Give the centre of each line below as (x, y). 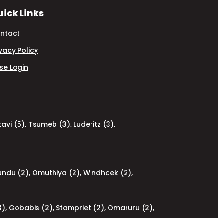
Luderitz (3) (94, 124)
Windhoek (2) (107, 173)
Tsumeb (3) (49, 124)
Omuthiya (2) (56, 173)
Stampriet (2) (80, 208)
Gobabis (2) (31, 208)
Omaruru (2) (130, 208)
